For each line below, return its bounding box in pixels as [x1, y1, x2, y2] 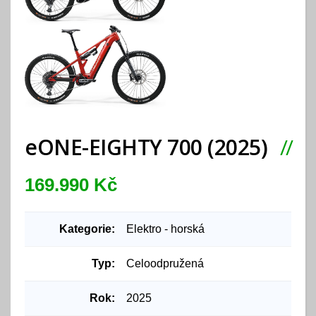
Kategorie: [59, 223, 115, 236]
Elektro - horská [126, 223, 205, 236]
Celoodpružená [126, 257, 204, 270]
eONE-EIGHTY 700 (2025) [25, 133, 273, 162]
